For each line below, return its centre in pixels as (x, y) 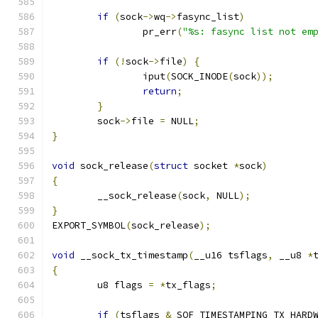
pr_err (160, 32)
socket (211, 166)
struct (171, 166)
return (160, 91)
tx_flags (188, 285)
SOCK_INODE (199, 76)
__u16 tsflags (231, 255)
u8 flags (123, 285)
